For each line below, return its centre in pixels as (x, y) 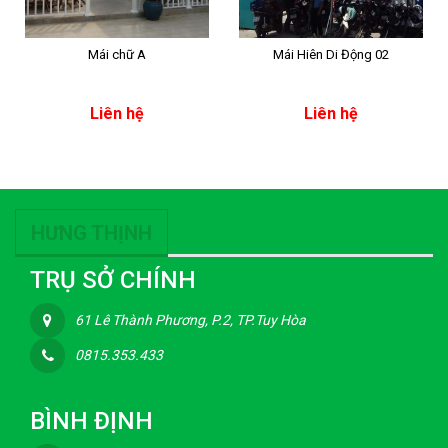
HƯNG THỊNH (91, 233)
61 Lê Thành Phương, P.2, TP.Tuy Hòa (190, 320)
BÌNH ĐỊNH (91, 421)
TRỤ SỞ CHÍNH (113, 280)
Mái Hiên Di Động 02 (331, 54)
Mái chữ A (117, 54)
